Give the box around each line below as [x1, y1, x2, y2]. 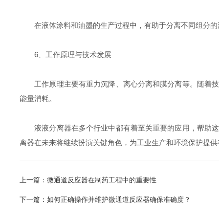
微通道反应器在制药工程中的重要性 [47, 176, 156, 184]
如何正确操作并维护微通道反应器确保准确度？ [47, 196, 191, 203]
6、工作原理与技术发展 [20, 50, 111, 59]
